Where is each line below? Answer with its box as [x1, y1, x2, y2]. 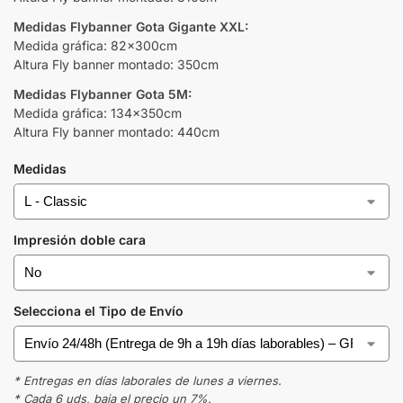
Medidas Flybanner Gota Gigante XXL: [13, 18, 248, 34]
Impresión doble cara [13, 231, 146, 247]
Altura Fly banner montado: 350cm [13, 56, 219, 72]
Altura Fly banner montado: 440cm [13, 123, 219, 139]
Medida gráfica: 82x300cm [13, 37, 177, 53]
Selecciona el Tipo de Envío [13, 302, 184, 318]
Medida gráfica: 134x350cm [13, 104, 182, 121]
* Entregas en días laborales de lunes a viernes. [13, 372, 282, 388]
